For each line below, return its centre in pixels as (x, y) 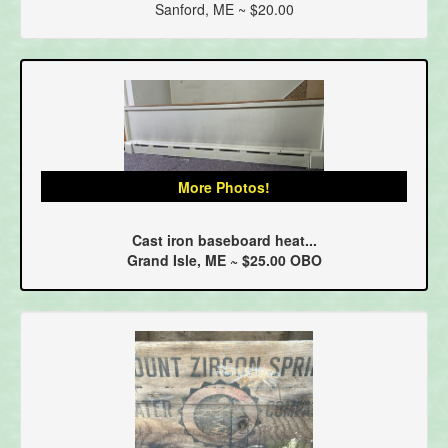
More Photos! (224, 186)
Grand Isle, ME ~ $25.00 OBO (224, 259)
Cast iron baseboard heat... (224, 239)
